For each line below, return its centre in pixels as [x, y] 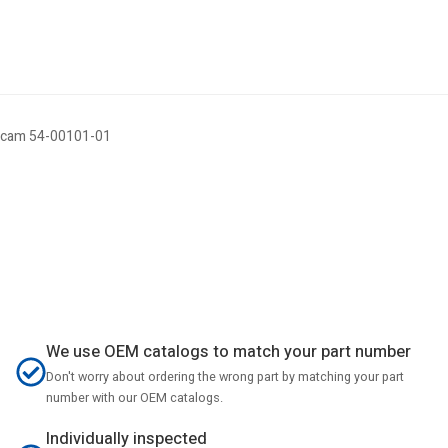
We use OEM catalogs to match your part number [228, 352]
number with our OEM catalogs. [134, 398]
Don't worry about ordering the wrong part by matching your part [224, 377]
